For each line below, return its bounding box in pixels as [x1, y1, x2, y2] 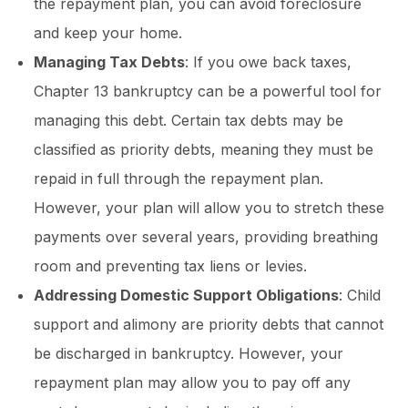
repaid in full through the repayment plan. [34, 169, 323, 189]
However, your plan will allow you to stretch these [34, 199, 384, 218]
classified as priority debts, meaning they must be [34, 140, 373, 159]
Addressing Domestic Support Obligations [34, 286, 339, 305]
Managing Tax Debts [34, 53, 185, 72]
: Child [339, 286, 381, 305]
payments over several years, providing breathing [34, 228, 378, 247]
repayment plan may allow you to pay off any [34, 373, 351, 393]
